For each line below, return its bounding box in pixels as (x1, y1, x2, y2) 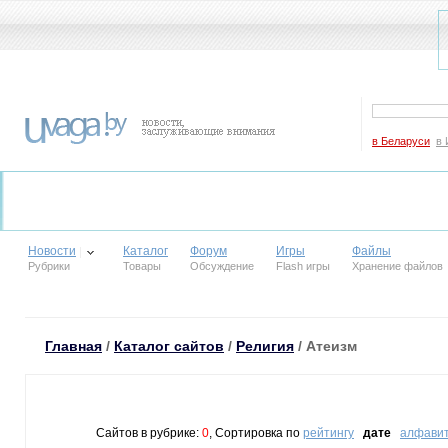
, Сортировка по (209, 426, 303, 440)
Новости (28, 244, 76, 258)
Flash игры (276, 260, 330, 272)
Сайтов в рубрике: (96, 426, 202, 440)
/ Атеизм (294, 338, 357, 354)
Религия (236, 338, 294, 354)
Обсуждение (190, 260, 254, 272)
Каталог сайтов (114, 338, 224, 354)
